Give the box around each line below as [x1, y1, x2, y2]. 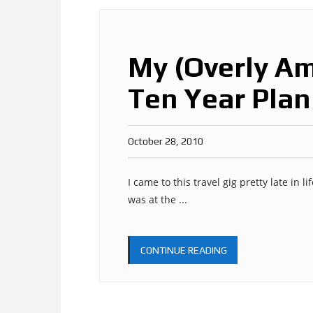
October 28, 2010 [128, 136, 203, 147]
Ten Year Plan [128, 82, 310, 115]
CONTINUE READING [140, 245, 227, 256]
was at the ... [128, 193, 187, 206]
